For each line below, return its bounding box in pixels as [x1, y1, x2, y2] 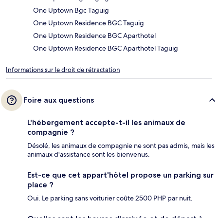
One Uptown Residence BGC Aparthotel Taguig [33, 44, 178, 53]
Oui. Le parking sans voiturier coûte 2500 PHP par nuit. [27, 194, 193, 203]
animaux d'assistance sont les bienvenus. [27, 150, 150, 159]
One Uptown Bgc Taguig [33, 6, 109, 15]
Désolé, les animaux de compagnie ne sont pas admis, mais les [27, 141, 215, 150]
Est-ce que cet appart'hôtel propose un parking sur [27, 170, 214, 180]
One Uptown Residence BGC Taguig [33, 18, 144, 28]
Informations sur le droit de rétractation [6, 66, 120, 74]
